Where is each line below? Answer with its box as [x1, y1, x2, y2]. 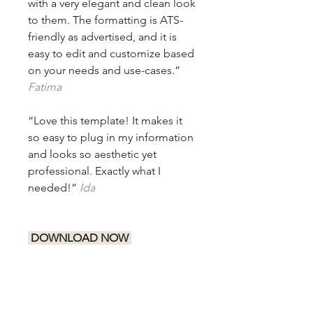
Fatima [28, 80, 61, 94]
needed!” [28, 180, 80, 194]
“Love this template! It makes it [28, 113, 182, 127]
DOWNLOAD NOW [28, 231, 131, 245]
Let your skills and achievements [28, 264, 187, 278]
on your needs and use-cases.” [28, 63, 180, 77]
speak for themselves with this [28, 281, 176, 295]
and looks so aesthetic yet [28, 147, 156, 161]
